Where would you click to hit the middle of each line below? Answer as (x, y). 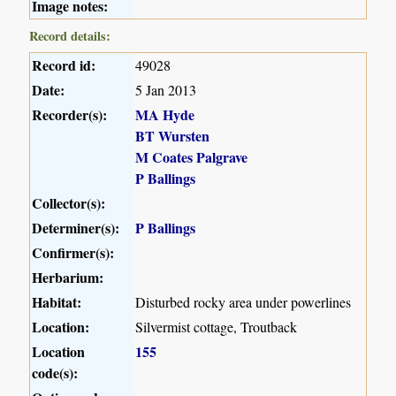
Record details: (70, 35)
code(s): (55, 372)
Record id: (64, 65)
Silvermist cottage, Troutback (217, 326)
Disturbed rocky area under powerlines (244, 301)
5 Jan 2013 (166, 89)
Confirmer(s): (73, 252)
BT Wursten (173, 135)
